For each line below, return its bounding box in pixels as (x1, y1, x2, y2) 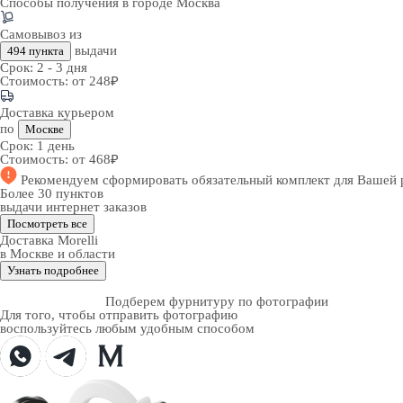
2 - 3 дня (37, 60, 87, 75)
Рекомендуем (21, 173, 103, 187)
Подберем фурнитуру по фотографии (105, 294, 328, 309)
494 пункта (7, 44, 64, 58)
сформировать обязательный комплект (103, 173, 334, 187)
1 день (37, 139, 75, 153)
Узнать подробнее (7, 264, 99, 277)
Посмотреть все (7, 217, 87, 230)
